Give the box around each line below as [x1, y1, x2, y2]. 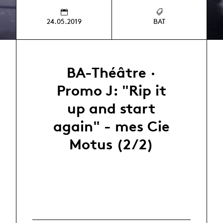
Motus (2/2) [69, 135, 154, 153]
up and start [67, 100, 156, 117]
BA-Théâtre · [67, 64, 156, 82]
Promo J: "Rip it [56, 82, 166, 100]
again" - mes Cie [53, 117, 170, 135]
